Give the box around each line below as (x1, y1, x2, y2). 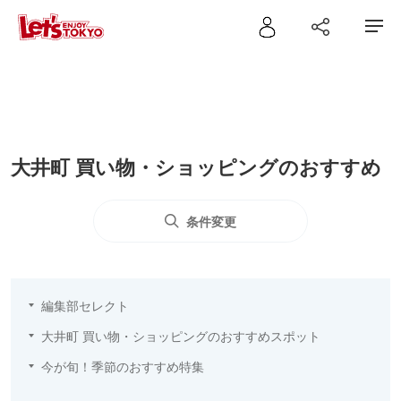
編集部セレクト (41, 296, 129, 314)
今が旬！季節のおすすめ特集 (41, 357, 204, 375)
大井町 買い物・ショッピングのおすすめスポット (41, 327, 320, 345)
